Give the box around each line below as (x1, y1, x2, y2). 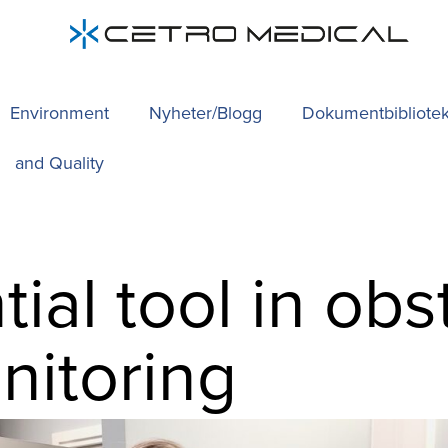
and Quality (14, 150, 104, 176)
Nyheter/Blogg (149, 100, 263, 126)
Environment (9, 100, 109, 126)
